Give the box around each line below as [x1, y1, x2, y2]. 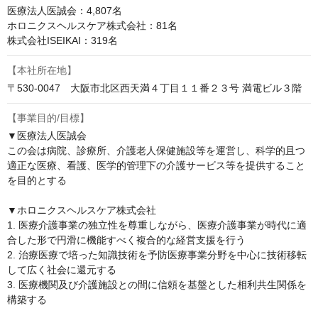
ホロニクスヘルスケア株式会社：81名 [7, 20, 177, 32]
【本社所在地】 [7, 65, 77, 77]
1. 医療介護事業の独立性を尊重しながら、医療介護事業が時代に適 [7, 219, 307, 231]
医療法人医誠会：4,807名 [7, 5, 122, 17]
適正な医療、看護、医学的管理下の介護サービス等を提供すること [7, 160, 305, 172]
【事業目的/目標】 [7, 112, 89, 124]
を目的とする [7, 175, 67, 187]
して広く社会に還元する [7, 264, 116, 276]
